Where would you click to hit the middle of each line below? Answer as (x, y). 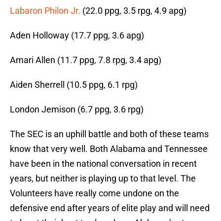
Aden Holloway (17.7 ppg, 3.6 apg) (77, 36)
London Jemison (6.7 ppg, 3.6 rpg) (77, 110)
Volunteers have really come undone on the (94, 193)
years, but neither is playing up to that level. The (103, 179)
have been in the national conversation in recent (103, 164)
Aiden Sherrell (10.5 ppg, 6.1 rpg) (74, 85)
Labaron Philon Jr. (46, 11)
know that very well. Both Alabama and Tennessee (109, 149)
